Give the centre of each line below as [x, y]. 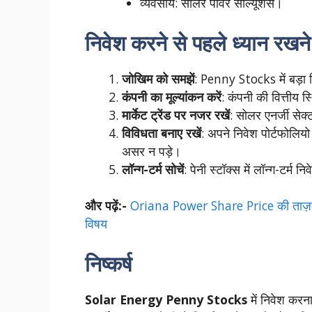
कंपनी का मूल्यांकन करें [171, 96]
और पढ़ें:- [108, 206]
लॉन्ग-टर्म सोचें [153, 169]
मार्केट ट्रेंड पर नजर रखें [175, 115]
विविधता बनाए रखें [161, 133]
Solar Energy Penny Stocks [166, 299]
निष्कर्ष [108, 263]
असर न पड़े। [151, 151]
